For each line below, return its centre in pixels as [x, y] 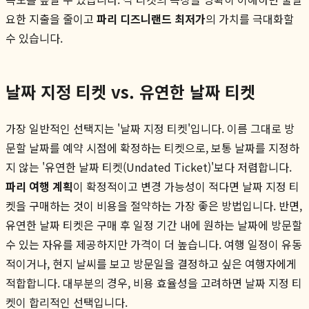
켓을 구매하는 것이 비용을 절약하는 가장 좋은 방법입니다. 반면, [154, 205]
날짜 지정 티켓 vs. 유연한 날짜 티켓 [130, 91]
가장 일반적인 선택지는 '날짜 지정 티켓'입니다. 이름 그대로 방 [150, 128]
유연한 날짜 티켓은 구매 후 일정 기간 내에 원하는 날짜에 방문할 [154, 225]
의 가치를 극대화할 [250, 18]
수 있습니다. [34, 38]
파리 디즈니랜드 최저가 [151, 18]
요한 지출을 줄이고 [51, 18]
